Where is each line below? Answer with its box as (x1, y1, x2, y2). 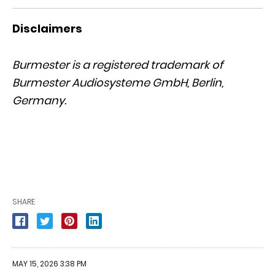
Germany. (12, 93, 69, 108)
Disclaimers (12, 21, 85, 36)
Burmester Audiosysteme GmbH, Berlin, (12, 75, 223, 90)
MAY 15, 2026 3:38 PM (12, 258, 87, 269)
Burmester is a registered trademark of (12, 57, 223, 72)
